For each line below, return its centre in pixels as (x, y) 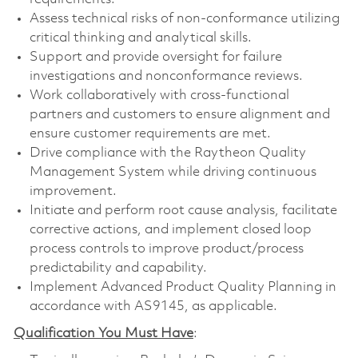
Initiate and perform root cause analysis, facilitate (183, 211)
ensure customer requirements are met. (150, 134)
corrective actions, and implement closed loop (170, 230)
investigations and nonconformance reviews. (166, 77)
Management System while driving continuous (173, 173)
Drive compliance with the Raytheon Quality (167, 153)
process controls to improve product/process (166, 249)
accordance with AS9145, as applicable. (153, 307)
